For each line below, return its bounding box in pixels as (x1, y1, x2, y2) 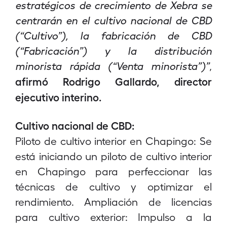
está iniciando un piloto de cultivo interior (15, 149, 212, 162)
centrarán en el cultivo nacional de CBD (15, 14, 212, 26)
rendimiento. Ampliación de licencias (15, 195, 212, 208)
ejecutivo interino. (15, 90, 102, 103)
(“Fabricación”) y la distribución (15, 44, 212, 57)
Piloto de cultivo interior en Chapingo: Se (15, 134, 212, 147)
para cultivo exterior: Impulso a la (15, 210, 212, 223)
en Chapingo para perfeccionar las (15, 165, 212, 177)
